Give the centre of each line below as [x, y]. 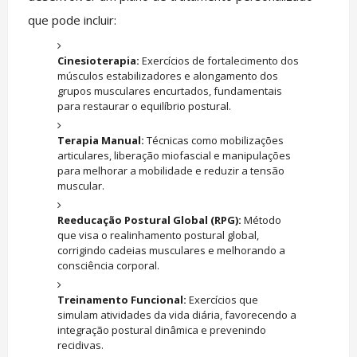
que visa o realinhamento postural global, [159, 235]
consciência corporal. [109, 265]
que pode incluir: [72, 20]
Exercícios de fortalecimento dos [220, 60]
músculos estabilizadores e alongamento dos [168, 75]
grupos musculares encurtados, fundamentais [170, 90]
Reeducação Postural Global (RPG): [150, 220]
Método [262, 220]
